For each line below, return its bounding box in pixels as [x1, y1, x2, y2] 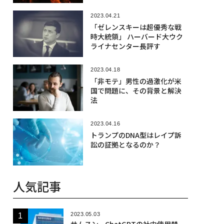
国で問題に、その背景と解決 [90, 85, 181, 95]
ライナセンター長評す [90, 40, 160, 51]
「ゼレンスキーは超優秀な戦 [90, 21, 181, 32]
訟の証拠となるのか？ [90, 139, 160, 150]
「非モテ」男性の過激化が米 [90, 75, 181, 86]
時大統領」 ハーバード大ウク [90, 31, 183, 41]
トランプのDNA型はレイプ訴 [90, 130, 181, 140]
